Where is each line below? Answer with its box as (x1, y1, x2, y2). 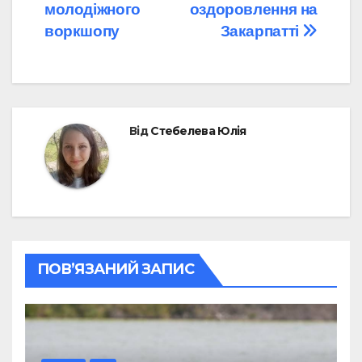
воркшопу (44, 23, 120, 40)
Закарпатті (220, 23, 303, 40)
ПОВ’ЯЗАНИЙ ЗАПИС (37, 260, 194, 279)
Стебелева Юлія (150, 124, 246, 139)
